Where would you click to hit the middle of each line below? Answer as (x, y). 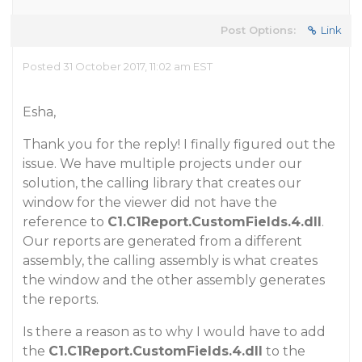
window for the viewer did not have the (150, 202)
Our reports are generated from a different (162, 241)
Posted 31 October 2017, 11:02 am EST (118, 66)
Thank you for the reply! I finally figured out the (179, 144)
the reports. (61, 299)
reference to (65, 222)
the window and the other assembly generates (174, 280)
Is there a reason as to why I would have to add (174, 332)
